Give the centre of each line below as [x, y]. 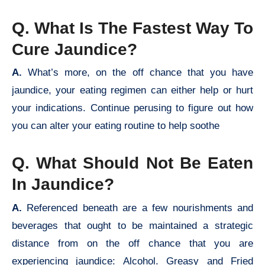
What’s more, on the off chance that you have [141, 73]
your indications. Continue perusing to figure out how [132, 108]
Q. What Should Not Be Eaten [132, 163]
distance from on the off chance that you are [132, 243]
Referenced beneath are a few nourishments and [140, 208]
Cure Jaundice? [75, 50]
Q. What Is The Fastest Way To [132, 28]
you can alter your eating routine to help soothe [116, 126]
